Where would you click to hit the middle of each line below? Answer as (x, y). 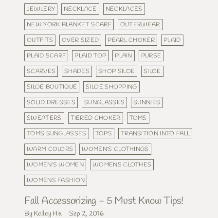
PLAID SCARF (46, 55)
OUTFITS (40, 40)
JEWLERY (41, 9)
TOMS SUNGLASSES (57, 133)
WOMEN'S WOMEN (55, 164)
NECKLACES (124, 9)
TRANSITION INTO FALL (155, 133)
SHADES (77, 71)
